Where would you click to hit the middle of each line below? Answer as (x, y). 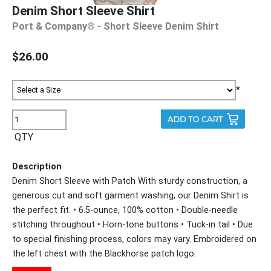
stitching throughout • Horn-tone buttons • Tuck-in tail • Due (132, 224)
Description (37, 166)
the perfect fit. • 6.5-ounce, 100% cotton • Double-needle (125, 210)
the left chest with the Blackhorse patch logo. (104, 253)
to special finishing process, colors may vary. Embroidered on (134, 239)
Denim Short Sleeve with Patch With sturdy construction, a (130, 181)
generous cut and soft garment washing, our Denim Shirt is (130, 195)
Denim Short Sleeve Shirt (83, 11)
